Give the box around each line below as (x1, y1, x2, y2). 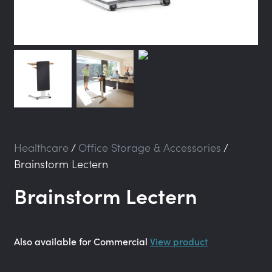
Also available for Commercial (14, 234, 150, 248)
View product (150, 234, 208, 248)
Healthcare (14, 139, 69, 155)
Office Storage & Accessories (78, 139, 221, 155)
